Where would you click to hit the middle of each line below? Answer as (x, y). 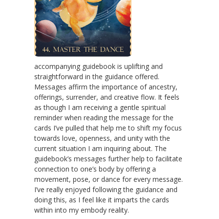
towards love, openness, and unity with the (102, 138)
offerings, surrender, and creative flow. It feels (107, 97)
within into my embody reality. (82, 210)
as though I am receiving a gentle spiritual (100, 107)
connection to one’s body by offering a (95, 169)
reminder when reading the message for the (104, 117)
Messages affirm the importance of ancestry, (106, 87)
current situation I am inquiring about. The (100, 148)
